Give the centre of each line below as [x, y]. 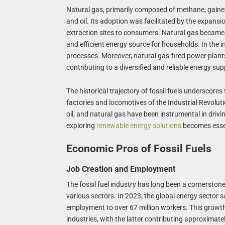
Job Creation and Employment [121, 169]
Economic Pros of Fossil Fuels [139, 149]
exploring [81, 125]
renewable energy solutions [139, 125]
